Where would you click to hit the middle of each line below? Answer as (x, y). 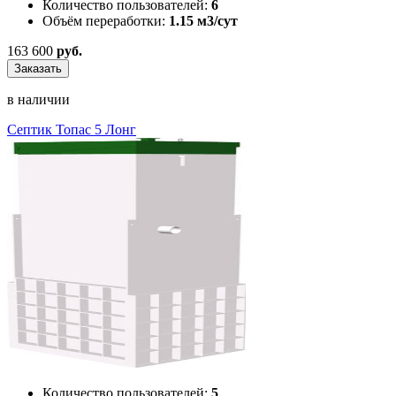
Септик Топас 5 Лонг (72, 129)
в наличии (38, 99)
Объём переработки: (104, 20)
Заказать (38, 68)
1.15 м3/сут (203, 20)
